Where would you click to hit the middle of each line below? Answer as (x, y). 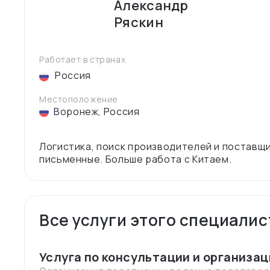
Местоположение (79, 99)
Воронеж (76, 111)
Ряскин (139, 22)
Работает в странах (83, 59)
